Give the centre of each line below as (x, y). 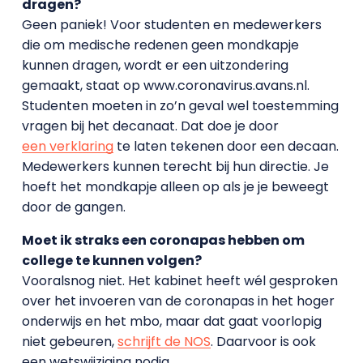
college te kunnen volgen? (111, 261)
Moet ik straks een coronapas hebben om (163, 240)
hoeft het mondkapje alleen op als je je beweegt (175, 187)
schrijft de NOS (164, 342)
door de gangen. (73, 207)
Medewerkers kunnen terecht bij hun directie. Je (175, 167)
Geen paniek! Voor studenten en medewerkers (171, 25)
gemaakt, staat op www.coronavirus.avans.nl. (165, 85)
